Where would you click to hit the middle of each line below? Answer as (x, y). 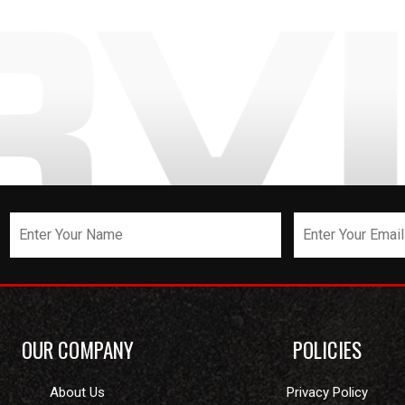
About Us (78, 392)
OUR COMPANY (77, 350)
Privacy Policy (328, 392)
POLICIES (328, 350)
